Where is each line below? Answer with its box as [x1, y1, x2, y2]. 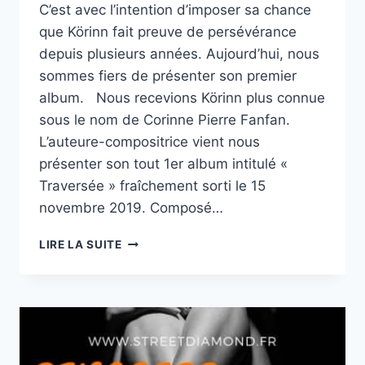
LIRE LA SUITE [39, 238, 122, 252]
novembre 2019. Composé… [39, 200, 223, 217]
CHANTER [121, 268, 179, 282]
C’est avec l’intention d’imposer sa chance [39, 2, 311, 19]
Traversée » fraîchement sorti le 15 [39, 178, 266, 195]
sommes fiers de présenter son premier [39, 68, 297, 85]
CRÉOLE [121, 336, 169, 350]
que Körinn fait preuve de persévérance [39, 24, 297, 41]
